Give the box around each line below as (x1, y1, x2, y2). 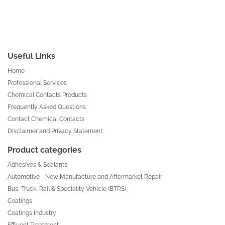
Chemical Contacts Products (8, 91, 87, 98)
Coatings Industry (8, 209, 56, 216)
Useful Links (8, 51, 55, 61)
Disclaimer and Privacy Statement (8, 127, 102, 135)
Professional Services (8, 79, 67, 86)
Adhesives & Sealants (8, 161, 67, 168)
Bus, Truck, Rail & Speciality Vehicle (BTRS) (8, 185, 126, 192)
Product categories (8, 145, 81, 155)
